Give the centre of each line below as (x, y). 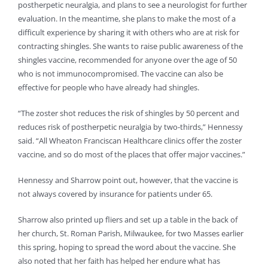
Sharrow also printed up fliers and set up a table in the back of (128, 220)
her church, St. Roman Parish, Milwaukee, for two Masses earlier (131, 234)
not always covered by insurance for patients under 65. (115, 194)
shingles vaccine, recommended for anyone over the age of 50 (127, 60)
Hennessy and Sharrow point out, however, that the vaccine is (128, 180)
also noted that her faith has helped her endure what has (119, 261)
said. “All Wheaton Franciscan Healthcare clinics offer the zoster (130, 141)
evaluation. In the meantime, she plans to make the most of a (127, 19)
